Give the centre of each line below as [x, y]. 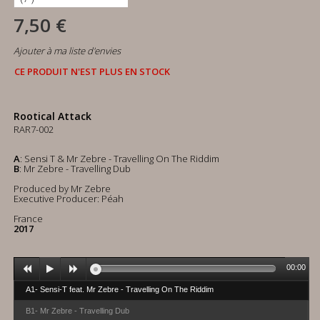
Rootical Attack [52, 116]
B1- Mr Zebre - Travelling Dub [77, 311]
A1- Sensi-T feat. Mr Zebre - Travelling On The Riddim [120, 289]
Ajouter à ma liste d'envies [67, 51]
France [28, 219]
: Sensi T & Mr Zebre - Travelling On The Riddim [120, 159]
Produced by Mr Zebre [62, 189]
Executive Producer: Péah [69, 199]
